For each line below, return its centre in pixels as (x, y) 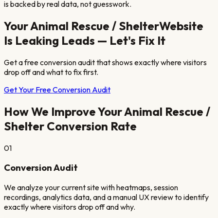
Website (181, 26)
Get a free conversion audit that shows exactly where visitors (105, 62)
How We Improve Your (64, 111)
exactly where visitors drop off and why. (70, 207)
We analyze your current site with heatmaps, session (91, 187)
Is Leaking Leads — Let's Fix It (85, 40)
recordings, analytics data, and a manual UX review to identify (106, 197)
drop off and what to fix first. (51, 72)
